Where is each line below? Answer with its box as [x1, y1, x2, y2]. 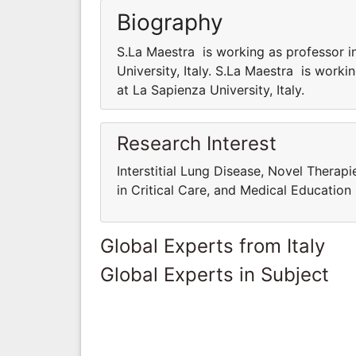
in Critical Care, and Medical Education [117, 181, 351, 198]
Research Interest [117, 131, 277, 155]
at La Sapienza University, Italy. [117, 81, 304, 98]
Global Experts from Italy [100, 234, 325, 257]
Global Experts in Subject [100, 262, 329, 286]
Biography [117, 8, 223, 36]
